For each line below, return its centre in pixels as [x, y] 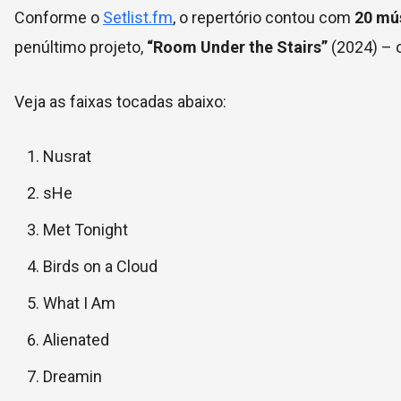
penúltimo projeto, [81, 47]
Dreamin [73, 376]
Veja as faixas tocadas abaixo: [120, 102]
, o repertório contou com [264, 17]
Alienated [76, 340]
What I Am [79, 303]
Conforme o [59, 17]
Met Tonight [85, 230]
